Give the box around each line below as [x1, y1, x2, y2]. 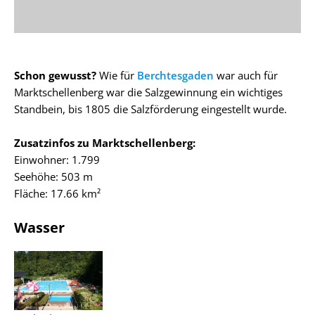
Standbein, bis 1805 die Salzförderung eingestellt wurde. [14, 101, 287, 116]
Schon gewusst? [14, 67, 96, 82]
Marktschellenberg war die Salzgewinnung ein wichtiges [14, 84, 283, 99]
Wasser [14, 217, 65, 237]
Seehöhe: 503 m [14, 169, 93, 184]
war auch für [214, 67, 278, 82]
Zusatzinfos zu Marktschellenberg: [14, 135, 195, 150]
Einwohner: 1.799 [14, 152, 100, 167]
